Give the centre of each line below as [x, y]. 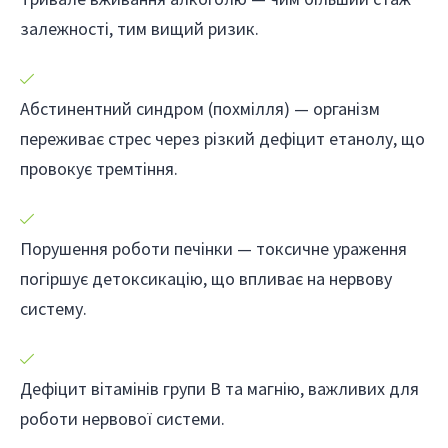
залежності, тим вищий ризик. [139, 29]
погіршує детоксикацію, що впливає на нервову [206, 279]
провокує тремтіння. [99, 169]
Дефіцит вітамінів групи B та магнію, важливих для [219, 389]
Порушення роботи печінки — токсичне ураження [213, 249]
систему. [53, 309]
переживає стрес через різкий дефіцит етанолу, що [222, 139]
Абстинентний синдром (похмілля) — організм [200, 109]
